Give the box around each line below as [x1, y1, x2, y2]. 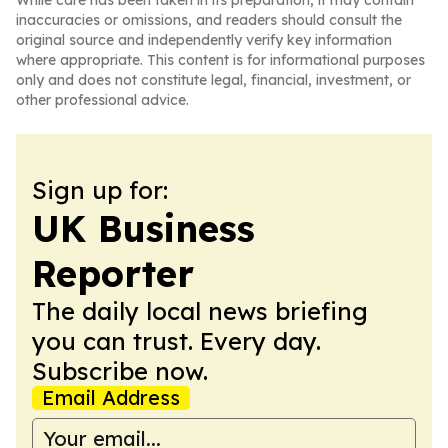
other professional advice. [16, 91, 189, 109]
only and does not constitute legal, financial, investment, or [16, 71, 411, 89]
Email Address [42, 385, 180, 410]
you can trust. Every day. [32, 326, 321, 356]
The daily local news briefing [32, 296, 368, 326]
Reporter [32, 251, 194, 296]
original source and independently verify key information [16, 31, 392, 49]
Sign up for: [32, 175, 168, 205]
